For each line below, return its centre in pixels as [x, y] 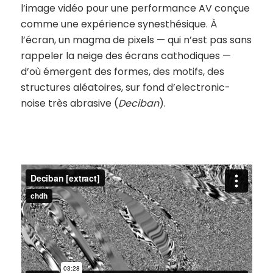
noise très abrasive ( [69, 104]
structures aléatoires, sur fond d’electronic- [125, 88]
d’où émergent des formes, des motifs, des [122, 72]
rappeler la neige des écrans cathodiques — [126, 56]
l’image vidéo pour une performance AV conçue [135, 9]
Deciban [138, 104]
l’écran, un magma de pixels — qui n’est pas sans [136, 40]
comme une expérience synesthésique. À [119, 24]
